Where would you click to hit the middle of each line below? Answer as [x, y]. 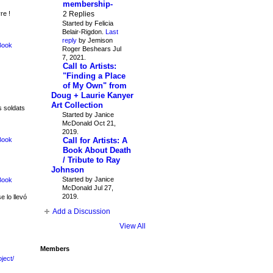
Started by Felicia [87, 23]
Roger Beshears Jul [91, 48]
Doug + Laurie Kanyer [92, 95]
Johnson [67, 169]
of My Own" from [94, 85]
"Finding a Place [94, 76]
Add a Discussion [81, 211]
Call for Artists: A [95, 140]
